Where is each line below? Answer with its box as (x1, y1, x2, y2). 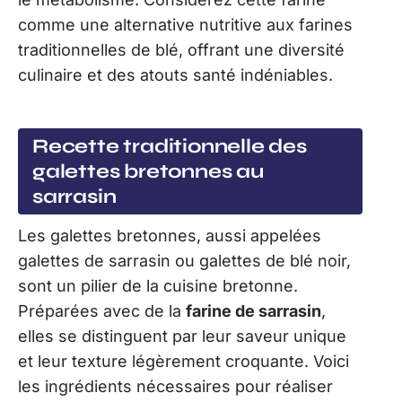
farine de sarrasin (186, 301, 321, 320)
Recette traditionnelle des (32, 134, 307, 158)
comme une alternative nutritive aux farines (18, 15, 353, 35)
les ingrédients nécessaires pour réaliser (18, 376, 333, 396)
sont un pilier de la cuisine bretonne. (18, 275, 298, 295)
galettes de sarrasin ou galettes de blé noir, (18, 250, 351, 270)
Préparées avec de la (18, 301, 186, 320)
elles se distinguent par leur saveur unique (18, 326, 346, 345)
